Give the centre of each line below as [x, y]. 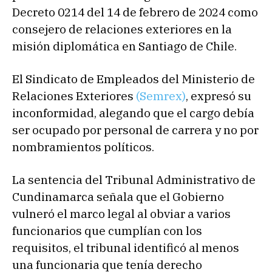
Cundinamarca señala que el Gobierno [118, 197]
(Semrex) [161, 96]
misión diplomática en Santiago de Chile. [124, 46]
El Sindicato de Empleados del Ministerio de [134, 79]
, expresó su [219, 96]
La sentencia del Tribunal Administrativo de [134, 180]
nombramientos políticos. [83, 147]
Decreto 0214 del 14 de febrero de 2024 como [135, 12]
